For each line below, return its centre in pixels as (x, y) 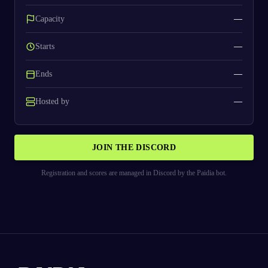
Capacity (50, 19)
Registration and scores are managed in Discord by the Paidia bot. (134, 173)
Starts (45, 46)
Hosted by (52, 101)
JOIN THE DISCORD (134, 147)
